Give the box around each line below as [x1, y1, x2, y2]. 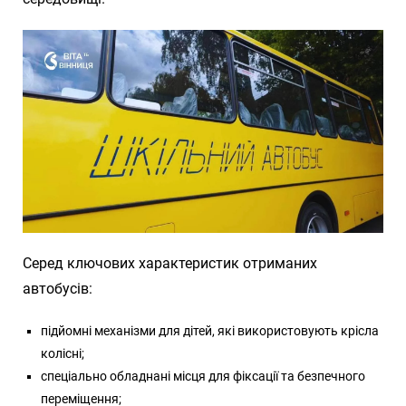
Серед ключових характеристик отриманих [23, 254, 317, 272]
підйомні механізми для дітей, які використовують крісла [41, 323, 379, 338]
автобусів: [23, 279, 92, 297]
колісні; [41, 345, 84, 361]
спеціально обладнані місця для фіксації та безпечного [41, 368, 365, 383]
